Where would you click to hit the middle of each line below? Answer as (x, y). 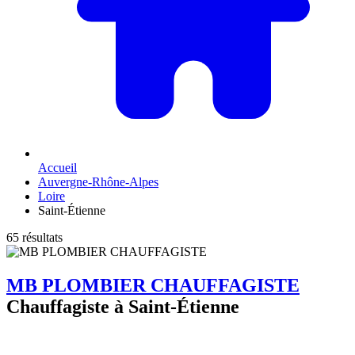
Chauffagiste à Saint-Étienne (123, 306)
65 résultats (34, 237)
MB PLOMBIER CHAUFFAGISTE (153, 285)
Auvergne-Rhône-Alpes (98, 181)
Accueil (57, 167)
